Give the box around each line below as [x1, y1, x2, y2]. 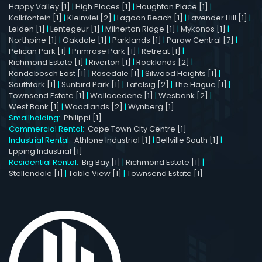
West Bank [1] [9, 101, 60, 112]
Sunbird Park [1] [61, 78, 120, 90]
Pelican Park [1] [9, 45, 67, 57]
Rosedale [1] [92, 67, 140, 79]
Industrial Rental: [9, 134, 74, 146]
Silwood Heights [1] [145, 67, 217, 79]
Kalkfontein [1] [9, 12, 62, 23]
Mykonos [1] [181, 23, 226, 35]
